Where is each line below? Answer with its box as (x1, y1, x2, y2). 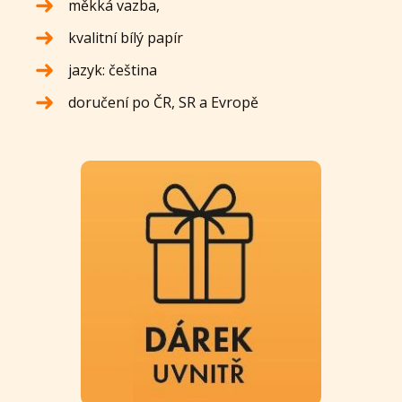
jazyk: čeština (68, 60, 158, 81)
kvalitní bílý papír (68, 28, 184, 48)
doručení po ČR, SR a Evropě (68, 92, 259, 113)
